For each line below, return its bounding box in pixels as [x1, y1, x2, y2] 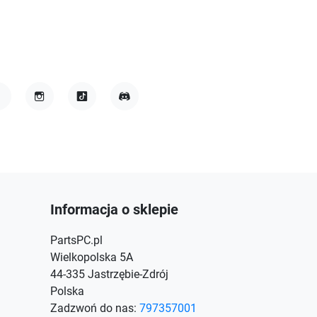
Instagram [33, 104, 91, 119]
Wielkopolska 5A [50, 250, 133, 264]
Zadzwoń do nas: [50, 301, 139, 315]
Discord [117, 104, 161, 119]
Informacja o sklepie [50, 201, 178, 218]
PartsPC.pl [50, 234, 103, 247]
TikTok [75, 104, 113, 119]
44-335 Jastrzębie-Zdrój [50, 267, 168, 281]
